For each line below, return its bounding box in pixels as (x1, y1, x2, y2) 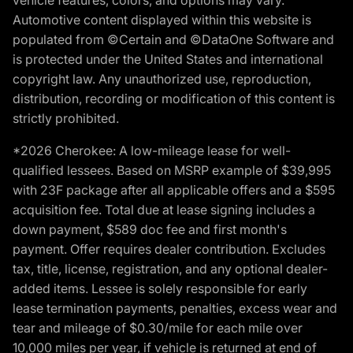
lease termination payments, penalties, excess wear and (13, 300, 337, 317)
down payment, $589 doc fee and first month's (13, 221, 287, 238)
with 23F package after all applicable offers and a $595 (13, 182, 335, 199)
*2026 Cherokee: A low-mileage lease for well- (13, 143, 291, 159)
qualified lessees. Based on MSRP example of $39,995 (13, 162, 331, 179)
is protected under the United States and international (13, 51, 323, 68)
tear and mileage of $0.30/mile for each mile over (13, 320, 303, 336)
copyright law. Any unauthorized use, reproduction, (13, 71, 311, 87)
